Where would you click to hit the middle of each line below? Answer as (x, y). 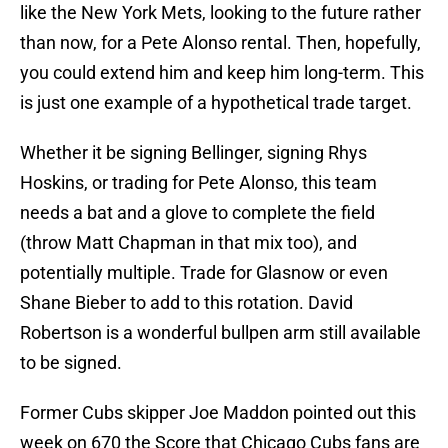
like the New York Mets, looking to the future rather (220, 13)
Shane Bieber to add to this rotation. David (186, 303)
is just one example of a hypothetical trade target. (216, 103)
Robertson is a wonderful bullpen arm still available (220, 333)
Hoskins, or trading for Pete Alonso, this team (198, 183)
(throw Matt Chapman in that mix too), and (188, 243)
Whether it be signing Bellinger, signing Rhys (193, 153)
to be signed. (71, 363)
